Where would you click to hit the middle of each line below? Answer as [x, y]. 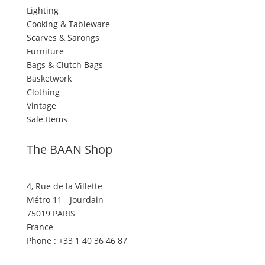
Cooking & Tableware [68, 24]
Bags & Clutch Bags [64, 65]
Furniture [45, 51]
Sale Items [47, 119]
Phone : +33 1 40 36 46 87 [77, 240]
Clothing [43, 92]
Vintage [41, 106]
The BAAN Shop [69, 149]
